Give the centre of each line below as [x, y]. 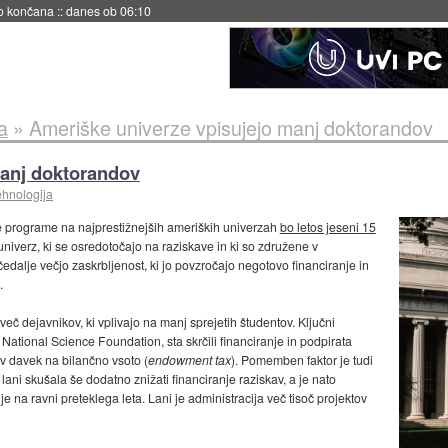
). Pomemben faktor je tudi [301, 360]
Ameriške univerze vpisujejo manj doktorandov [230, 127]
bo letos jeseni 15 [327, 227]
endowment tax [189, 360]
